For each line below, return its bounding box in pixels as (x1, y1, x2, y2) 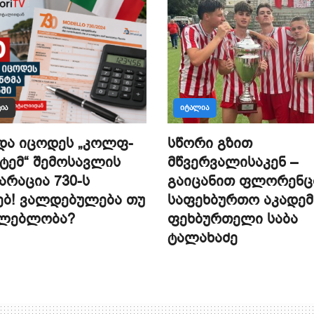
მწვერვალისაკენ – (168, 153, 298, 172)
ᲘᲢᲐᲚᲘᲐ (180, 103, 210, 113)
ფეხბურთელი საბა (168, 210, 298, 229)
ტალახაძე (168, 228, 238, 248)
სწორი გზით (168, 134, 252, 153)
